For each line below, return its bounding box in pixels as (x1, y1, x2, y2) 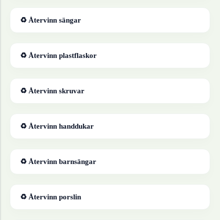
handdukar (59, 122, 94, 131)
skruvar (59, 86, 84, 95)
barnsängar (59, 157, 96, 166)
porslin (59, 192, 81, 201)
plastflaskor (59, 51, 97, 60)
